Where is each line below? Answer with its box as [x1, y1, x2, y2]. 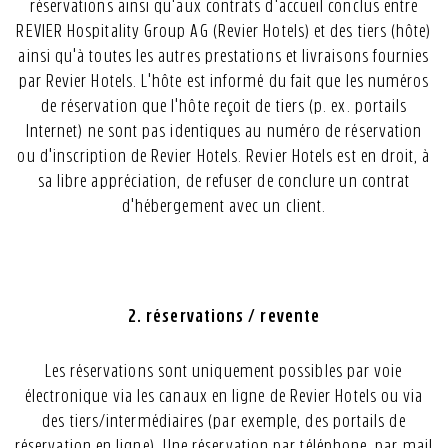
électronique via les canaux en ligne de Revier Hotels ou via [24, 387, 424, 405]
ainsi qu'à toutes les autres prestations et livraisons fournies [18, 47, 430, 65]
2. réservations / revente [128, 307, 320, 325]
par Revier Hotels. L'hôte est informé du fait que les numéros [18, 72, 430, 90]
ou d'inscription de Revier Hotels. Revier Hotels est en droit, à [17, 147, 431, 165]
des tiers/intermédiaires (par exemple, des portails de [42, 412, 406, 430]
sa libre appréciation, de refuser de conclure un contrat [37, 172, 411, 190]
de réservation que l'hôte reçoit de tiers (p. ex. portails [40, 97, 408, 115]
